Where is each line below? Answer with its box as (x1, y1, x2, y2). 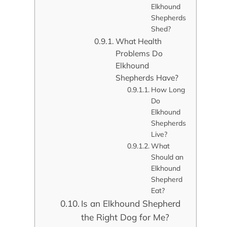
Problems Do (116, 48, 163, 59)
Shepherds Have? (116, 72, 179, 83)
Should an (150, 153, 183, 162)
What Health (116, 36, 162, 47)
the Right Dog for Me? (81, 212, 170, 223)
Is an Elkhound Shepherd (81, 198, 181, 209)
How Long (150, 85, 185, 95)
